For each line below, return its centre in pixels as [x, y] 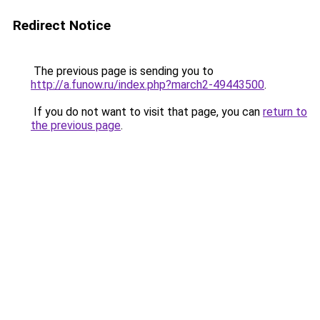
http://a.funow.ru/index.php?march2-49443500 [147, 85]
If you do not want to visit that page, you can [147, 112]
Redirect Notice [62, 25]
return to [285, 112]
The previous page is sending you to [122, 71]
